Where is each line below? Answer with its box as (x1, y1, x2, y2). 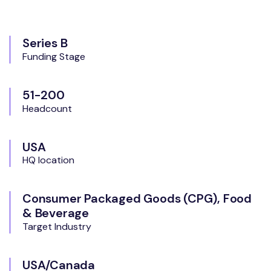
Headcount (22, 102, 72, 115)
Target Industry (22, 220, 91, 233)
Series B (22, 34, 68, 51)
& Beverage (22, 205, 90, 221)
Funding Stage (22, 50, 85, 63)
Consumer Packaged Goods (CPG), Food (22, 191, 252, 207)
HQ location (22, 154, 74, 167)
